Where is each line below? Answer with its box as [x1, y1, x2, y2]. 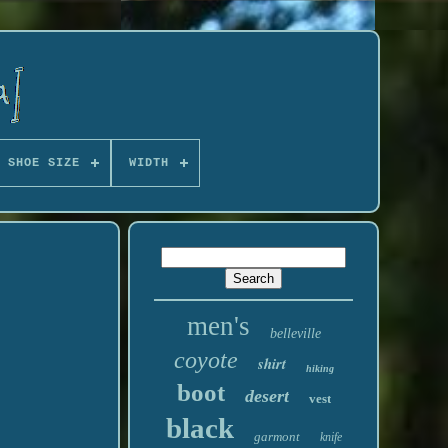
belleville [269, 326, 321, 341]
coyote [173, 347, 238, 373]
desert [244, 386, 289, 406]
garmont [253, 429, 300, 444]
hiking [305, 363, 334, 374]
